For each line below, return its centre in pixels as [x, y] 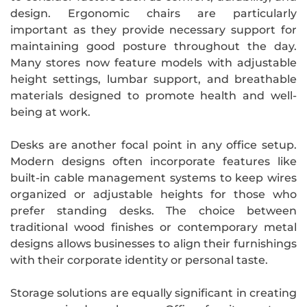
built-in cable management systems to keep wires [153, 177]
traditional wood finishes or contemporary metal [153, 227]
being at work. [50, 112]
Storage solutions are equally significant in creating [153, 293]
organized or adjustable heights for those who [153, 194]
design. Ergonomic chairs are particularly [153, 13]
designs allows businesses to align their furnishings [153, 243]
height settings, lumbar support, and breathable [153, 79]
